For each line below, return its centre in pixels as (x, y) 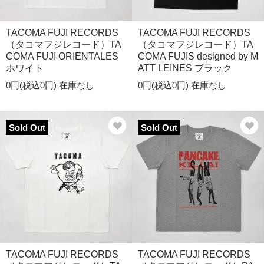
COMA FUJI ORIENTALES (62, 56)
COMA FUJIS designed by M (198, 56)
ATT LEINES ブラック (185, 68)
